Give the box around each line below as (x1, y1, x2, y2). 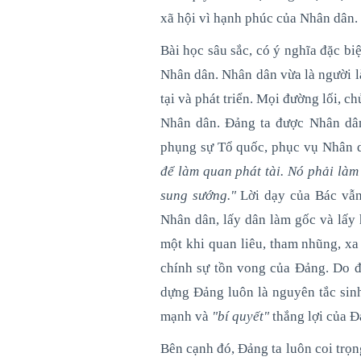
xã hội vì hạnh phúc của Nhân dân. (160, 10, 358, 26)
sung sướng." (160, 187, 236, 203)
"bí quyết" (211, 308, 269, 324)
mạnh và (160, 308, 212, 324)
